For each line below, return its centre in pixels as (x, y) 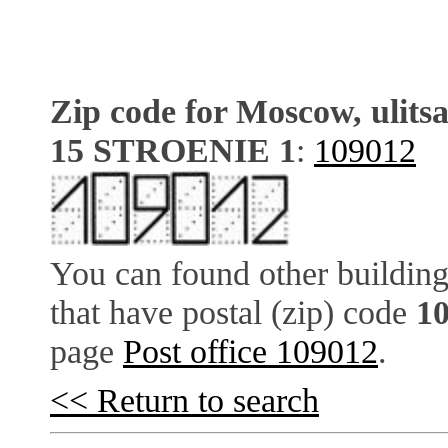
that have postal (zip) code (233, 312)
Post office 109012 (250, 351)
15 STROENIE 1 (173, 150)
